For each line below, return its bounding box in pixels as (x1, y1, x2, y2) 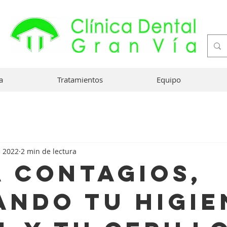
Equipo (157, 74, 181, 85)
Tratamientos (57, 74, 103, 85)
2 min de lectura (21, 146, 77, 156)
